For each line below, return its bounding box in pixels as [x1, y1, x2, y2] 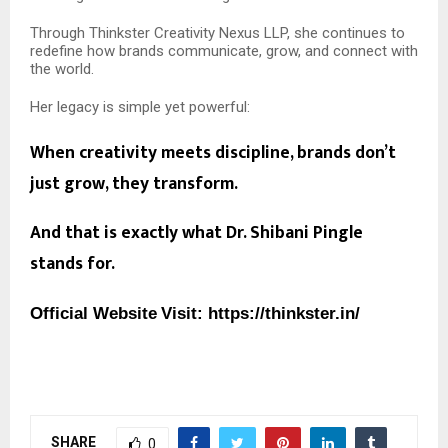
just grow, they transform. [30, 168, 238, 198]
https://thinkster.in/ [208, 302, 360, 323]
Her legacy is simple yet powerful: [30, 97, 250, 116]
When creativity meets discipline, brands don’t [30, 137, 396, 167]
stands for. [30, 249, 115, 279]
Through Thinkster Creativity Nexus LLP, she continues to [30, 23, 405, 42]
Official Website [30, 302, 157, 323]
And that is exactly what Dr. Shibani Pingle [30, 218, 363, 248]
